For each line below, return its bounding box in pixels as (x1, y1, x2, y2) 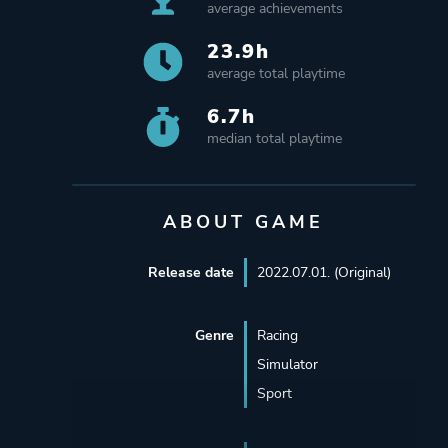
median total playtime (206, 128, 342, 148)
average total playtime (206, 63, 345, 83)
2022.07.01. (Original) (256, 262, 391, 282)
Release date (147, 262, 234, 282)
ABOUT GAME (163, 209, 325, 234)
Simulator (256, 354, 318, 374)
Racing (256, 325, 298, 345)
